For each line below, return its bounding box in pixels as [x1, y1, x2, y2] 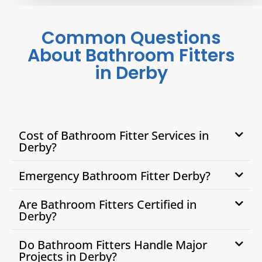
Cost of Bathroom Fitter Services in [19, 127, 209, 144]
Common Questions [41, 26, 221, 51]
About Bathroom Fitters [27, 43, 235, 68]
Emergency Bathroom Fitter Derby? [19, 168, 211, 184]
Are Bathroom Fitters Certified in [19, 196, 196, 213]
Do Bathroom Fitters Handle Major [19, 237, 207, 253]
